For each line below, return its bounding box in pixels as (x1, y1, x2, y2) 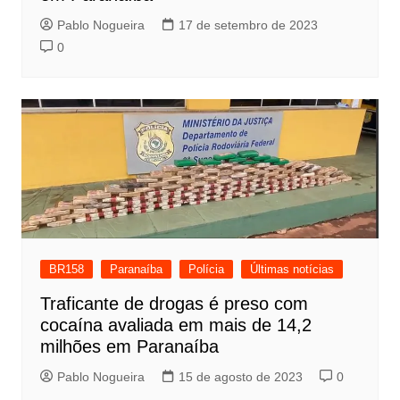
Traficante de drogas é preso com (39, 293, 308, 313)
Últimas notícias (249, 262, 334, 276)
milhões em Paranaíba (39, 336, 219, 356)
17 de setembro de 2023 (178, 17, 318, 32)
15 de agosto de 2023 (178, 369, 303, 384)
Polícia (187, 262, 224, 276)
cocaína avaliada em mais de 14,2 (39, 314, 312, 335)
